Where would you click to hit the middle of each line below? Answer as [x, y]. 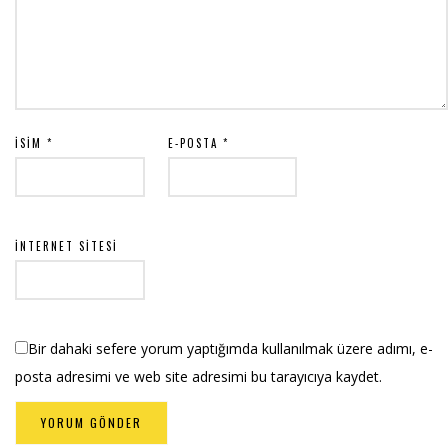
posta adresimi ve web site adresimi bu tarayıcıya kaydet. [198, 377]
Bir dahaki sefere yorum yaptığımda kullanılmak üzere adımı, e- [230, 349]
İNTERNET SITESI [66, 246]
